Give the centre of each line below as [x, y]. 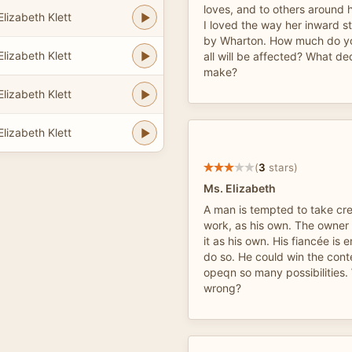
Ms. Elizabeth [240, 188]
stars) [282, 167]
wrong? [222, 288]
